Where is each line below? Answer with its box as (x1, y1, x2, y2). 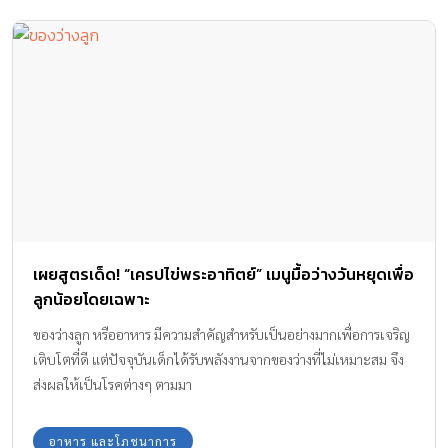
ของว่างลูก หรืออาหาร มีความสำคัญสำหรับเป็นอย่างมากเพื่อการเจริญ (33, 325, 410, 344)
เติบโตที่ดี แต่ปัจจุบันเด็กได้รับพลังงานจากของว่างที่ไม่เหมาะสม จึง (33, 350, 404, 369)
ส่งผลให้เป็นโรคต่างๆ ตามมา (33, 375, 192, 394)
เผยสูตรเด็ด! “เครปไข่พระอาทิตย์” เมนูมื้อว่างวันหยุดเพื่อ (33, 262, 414, 287)
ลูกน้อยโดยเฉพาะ (33, 287, 150, 312)
